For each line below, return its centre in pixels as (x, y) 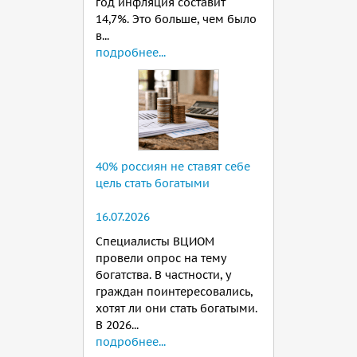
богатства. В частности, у (163, 275)
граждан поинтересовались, (174, 292)
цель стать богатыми (153, 184)
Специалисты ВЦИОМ (155, 242)
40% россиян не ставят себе (173, 167)
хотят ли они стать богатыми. (177, 309)
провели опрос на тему (161, 259)
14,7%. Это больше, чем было (176, 20)
